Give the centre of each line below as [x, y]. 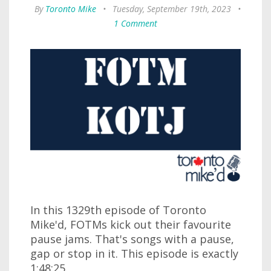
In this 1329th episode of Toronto [118, 210]
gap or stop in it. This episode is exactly [134, 253]
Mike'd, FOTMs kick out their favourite [131, 224]
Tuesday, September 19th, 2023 [172, 9]
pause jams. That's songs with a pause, [132, 239]
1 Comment [135, 23]
